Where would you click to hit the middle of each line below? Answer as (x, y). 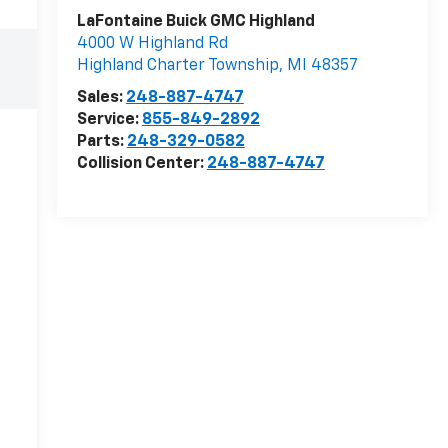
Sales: (101, 98)
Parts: (101, 142)
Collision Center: (141, 164)
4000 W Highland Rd (152, 44)
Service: (109, 120)
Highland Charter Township (177, 66)
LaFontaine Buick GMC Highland (195, 22)
